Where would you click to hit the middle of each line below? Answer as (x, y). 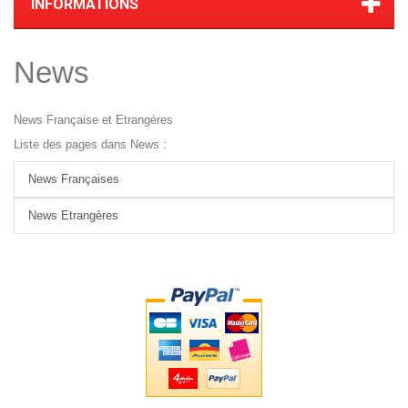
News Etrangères (73, 216)
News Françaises (74, 179)
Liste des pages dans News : (90, 145)
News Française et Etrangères (93, 120)
